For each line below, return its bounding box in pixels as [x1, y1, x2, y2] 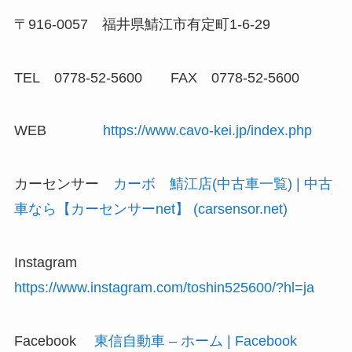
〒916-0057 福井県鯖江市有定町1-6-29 [13, 16, 270, 32]
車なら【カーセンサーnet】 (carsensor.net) [13, 201, 288, 218]
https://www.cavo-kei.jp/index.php [102, 123, 312, 139]
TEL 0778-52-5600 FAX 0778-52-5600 [13, 69, 299, 86]
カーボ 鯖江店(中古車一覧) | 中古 [112, 176, 332, 192]
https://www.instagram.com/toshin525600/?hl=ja [13, 280, 314, 296]
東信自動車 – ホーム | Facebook [93, 332, 297, 349]
